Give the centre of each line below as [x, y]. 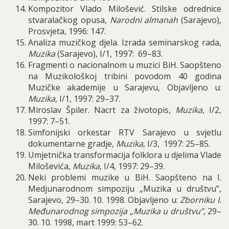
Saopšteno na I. [189, 177]
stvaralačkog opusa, [69, 20]
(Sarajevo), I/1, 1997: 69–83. [109, 54]
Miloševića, [50, 166]
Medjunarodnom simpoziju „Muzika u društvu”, [125, 189]
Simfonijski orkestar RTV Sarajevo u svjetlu [125, 132]
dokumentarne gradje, [72, 144]
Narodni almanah [144, 20]
